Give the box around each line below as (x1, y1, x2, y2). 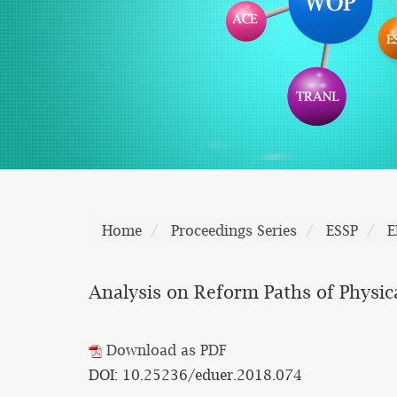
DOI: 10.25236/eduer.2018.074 (89, 367, 302, 383)
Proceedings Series (171, 222, 297, 238)
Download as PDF (102, 342, 227, 358)
